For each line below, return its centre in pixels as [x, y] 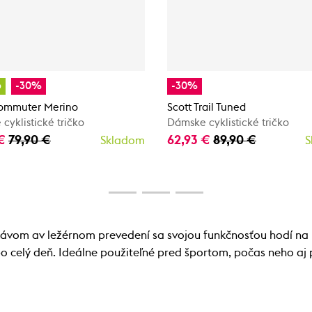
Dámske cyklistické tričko [228, 123]
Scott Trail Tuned [206, 108]
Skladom [123, 141]
